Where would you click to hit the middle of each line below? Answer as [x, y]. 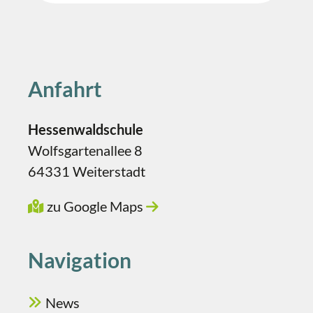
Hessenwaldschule [86, 129]
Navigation [80, 260]
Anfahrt [65, 89]
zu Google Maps [95, 206]
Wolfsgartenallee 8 [85, 150]
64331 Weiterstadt [87, 171]
